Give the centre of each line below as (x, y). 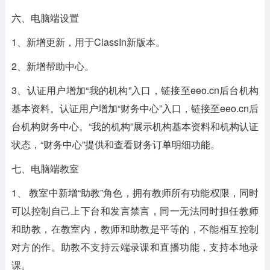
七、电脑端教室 (45, 168)
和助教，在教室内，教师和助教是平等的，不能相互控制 (135, 229)
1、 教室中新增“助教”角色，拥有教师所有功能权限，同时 (135, 193)
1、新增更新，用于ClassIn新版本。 (88, 42)
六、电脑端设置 (45, 18)
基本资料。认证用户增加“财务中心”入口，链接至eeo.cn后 (135, 108)
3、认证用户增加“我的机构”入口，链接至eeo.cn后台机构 (135, 90)
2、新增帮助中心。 (52, 66)
